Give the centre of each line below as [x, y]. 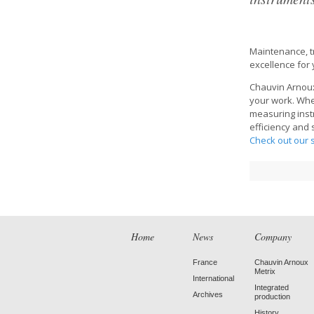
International [213, 278]
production [272, 296]
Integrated [272, 287]
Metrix [265, 271]
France [205, 262]
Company [273, 237]
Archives [208, 294]
